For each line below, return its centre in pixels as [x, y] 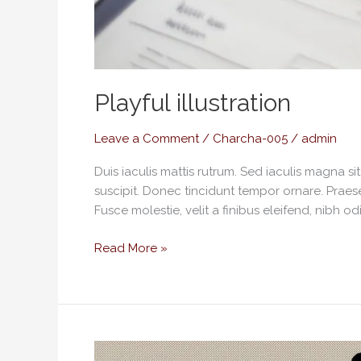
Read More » [131, 248]
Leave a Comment [147, 139]
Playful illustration [193, 103]
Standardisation [139, 349]
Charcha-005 [250, 139]
